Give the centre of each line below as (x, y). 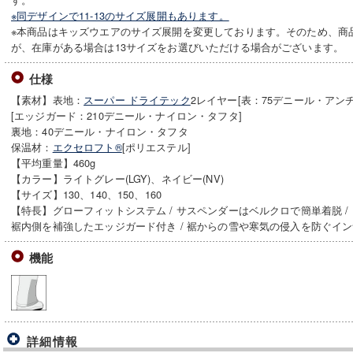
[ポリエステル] (156, 147)
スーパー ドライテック (137, 100)
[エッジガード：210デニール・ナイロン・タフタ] (126, 115)
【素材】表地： (48, 100)
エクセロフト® (87, 147)
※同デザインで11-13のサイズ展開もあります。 (120, 15)
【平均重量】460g (54, 163)
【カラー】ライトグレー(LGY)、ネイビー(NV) (117, 178)
